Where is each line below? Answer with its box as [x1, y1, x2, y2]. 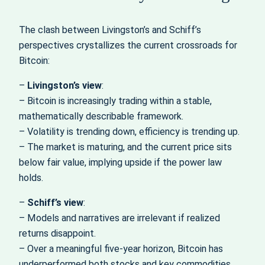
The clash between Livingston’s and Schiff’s [19, 24, 201, 35]
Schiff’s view [27, 197, 83, 209]
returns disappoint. [19, 228, 96, 240]
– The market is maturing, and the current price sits [19, 141, 232, 153]
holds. [19, 172, 43, 184]
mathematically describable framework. [19, 111, 183, 122]
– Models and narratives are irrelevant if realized [19, 212, 220, 224]
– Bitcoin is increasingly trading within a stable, [19, 95, 212, 107]
